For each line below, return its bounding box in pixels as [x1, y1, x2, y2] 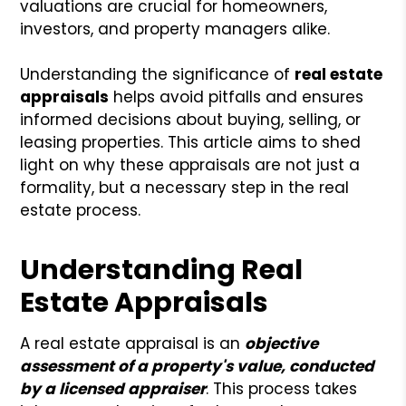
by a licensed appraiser [20, 377, 207, 400]
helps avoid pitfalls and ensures [109, 85, 364, 108]
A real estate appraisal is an [20, 332, 246, 354]
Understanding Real [20, 250, 304, 289]
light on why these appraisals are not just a [20, 153, 361, 176]
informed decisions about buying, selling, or [20, 108, 362, 130]
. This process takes [206, 377, 358, 400]
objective [245, 332, 319, 354]
